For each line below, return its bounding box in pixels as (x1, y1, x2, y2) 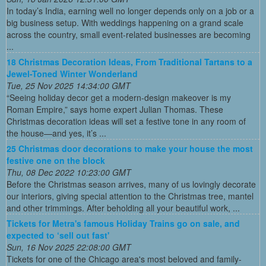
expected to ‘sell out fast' (7, 229, 109, 241)
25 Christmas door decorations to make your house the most (7, 142, 253, 154)
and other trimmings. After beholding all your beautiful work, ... (7, 201, 240, 214)
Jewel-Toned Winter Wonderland (7, 67, 138, 80)
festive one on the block (7, 154, 105, 166)
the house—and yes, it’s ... (7, 126, 106, 139)
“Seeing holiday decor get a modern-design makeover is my (7, 91, 231, 103)
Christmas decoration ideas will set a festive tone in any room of (7, 115, 246, 127)
